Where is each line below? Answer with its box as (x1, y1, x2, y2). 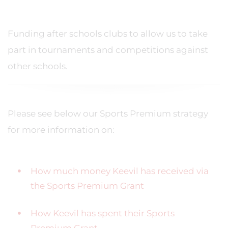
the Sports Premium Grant (31, 181, 144, 191)
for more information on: (8, 125, 115, 135)
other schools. (8, 61, 68, 71)
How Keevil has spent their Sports (31, 208, 175, 218)
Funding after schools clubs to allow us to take (8, 28, 208, 39)
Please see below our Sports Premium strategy (8, 108, 208, 119)
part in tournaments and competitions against (8, 45, 208, 55)
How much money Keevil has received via (31, 166, 209, 176)
